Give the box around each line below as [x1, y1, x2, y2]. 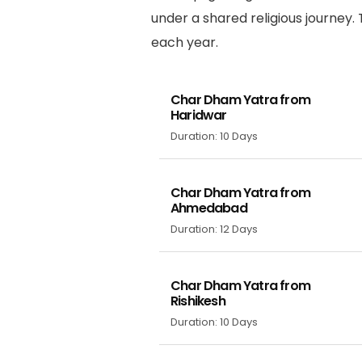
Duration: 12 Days [170, 221, 258, 237]
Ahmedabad [170, 198, 247, 217]
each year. [151, 32, 218, 52]
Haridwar [170, 105, 227, 124]
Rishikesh [170, 291, 225, 310]
